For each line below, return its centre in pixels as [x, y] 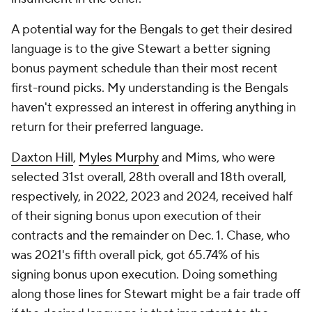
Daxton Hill [42, 158]
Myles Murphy [119, 158]
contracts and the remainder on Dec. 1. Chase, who [150, 236]
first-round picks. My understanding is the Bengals [150, 88]
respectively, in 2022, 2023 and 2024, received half [152, 197]
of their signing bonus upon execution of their [136, 216]
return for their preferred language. [107, 127]
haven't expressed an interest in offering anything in [154, 108]
